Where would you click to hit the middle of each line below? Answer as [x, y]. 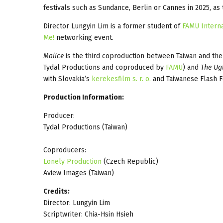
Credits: [56, 191]
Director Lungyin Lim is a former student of [113, 26]
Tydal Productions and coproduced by [105, 67]
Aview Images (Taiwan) [79, 173]
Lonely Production [72, 161]
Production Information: [84, 97]
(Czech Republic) [130, 161]
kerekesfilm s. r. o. [121, 79]
